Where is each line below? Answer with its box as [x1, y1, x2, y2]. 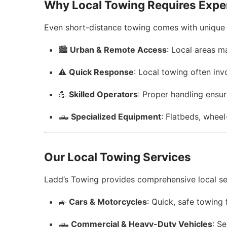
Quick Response [69, 67, 134, 77]
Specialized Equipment [71, 111, 162, 122]
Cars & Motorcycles [69, 197, 147, 207]
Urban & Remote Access [70, 45, 167, 55]
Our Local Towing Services [44, 150, 192, 164]
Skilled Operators [69, 89, 138, 99]
